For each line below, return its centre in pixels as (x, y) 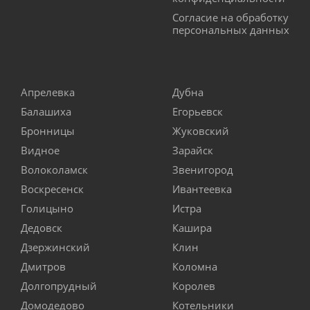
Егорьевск (198, 112)
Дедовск (42, 228)
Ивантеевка (202, 189)
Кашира (192, 228)
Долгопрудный (59, 286)
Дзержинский (55, 247)
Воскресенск (52, 189)
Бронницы (48, 131)
